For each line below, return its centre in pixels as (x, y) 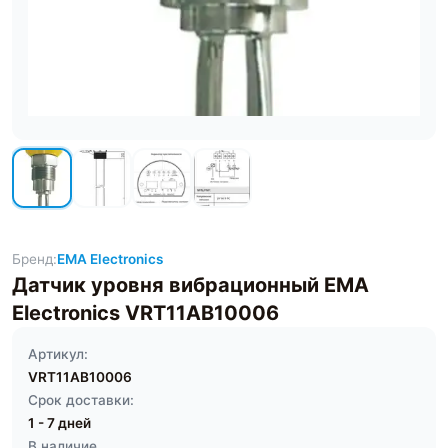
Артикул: (58, 354)
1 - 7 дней (59, 423)
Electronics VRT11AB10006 (145, 313)
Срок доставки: (81, 400)
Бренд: (34, 259)
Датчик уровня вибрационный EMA (190, 285)
